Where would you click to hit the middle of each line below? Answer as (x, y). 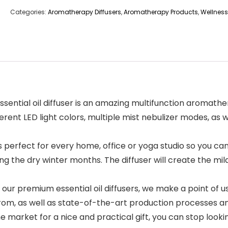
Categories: (29, 12)
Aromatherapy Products (161, 12)
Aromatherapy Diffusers (84, 12)
